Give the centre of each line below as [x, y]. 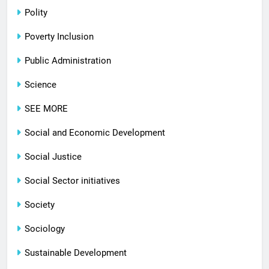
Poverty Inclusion [59, 37]
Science [41, 85]
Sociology [45, 229]
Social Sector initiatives [72, 181]
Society [40, 205]
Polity [36, 13]
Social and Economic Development [95, 133]
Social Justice [53, 157]
